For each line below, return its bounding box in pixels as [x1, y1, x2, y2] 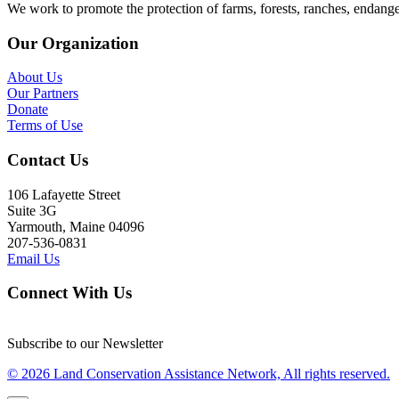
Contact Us [7, 150, 88, 169]
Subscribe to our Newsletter [7, 336, 163, 352]
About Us [7, 69, 62, 85]
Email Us [7, 250, 60, 266]
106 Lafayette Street [7, 186, 120, 202]
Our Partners [7, 85, 78, 102]
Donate [7, 102, 48, 118]
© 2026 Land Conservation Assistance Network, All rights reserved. [7, 366, 390, 382]
